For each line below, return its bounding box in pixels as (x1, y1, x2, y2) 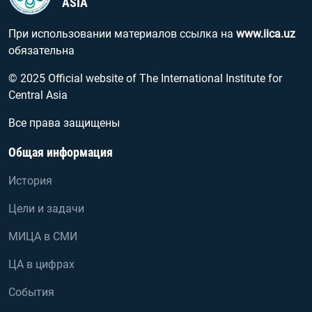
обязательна (8, 44, 75, 58)
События (8, 286, 54, 299)
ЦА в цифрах (8, 258, 75, 272)
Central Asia (8, 88, 68, 102)
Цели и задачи (8, 202, 84, 216)
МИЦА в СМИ (8, 230, 77, 244)
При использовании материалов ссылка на (8, 27, 236, 41)
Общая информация (8, 145, 113, 160)
